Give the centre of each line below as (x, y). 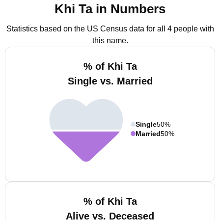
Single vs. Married (110, 81)
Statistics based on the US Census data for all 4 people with (110, 29)
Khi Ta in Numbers (110, 9)
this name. (110, 41)
